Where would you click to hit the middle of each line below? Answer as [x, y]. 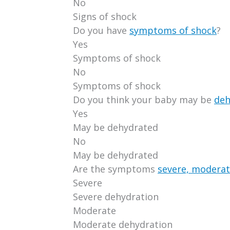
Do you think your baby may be [143, 99]
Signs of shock [105, 16]
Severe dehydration [116, 196]
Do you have [101, 30]
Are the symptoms [115, 169]
